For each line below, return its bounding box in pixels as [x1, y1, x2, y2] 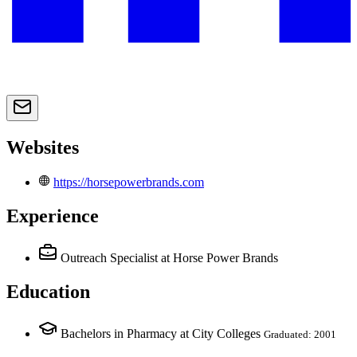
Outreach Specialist [61, 250, 158, 265]
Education [6, 280, 90, 302]
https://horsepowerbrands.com [53, 175, 204, 190]
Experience [6, 205, 99, 226]
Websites [6, 137, 79, 159]
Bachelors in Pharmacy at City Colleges [61, 326, 261, 340]
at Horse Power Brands [161, 250, 278, 265]
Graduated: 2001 [264, 328, 336, 340]
